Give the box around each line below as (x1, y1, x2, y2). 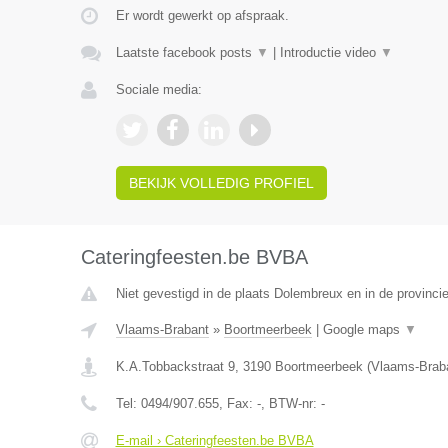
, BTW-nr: (260, 396, 321, 411)
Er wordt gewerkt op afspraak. (115, 8, 289, 23)
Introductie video (279, 45, 380, 60)
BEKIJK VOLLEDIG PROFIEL (128, 175, 314, 191)
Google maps (322, 322, 404, 337)
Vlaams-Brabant (115, 322, 209, 337)
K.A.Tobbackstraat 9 (115, 359, 235, 374)
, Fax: (218, 396, 257, 411)
